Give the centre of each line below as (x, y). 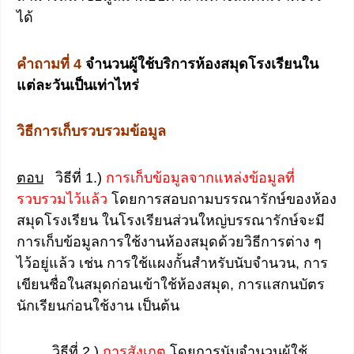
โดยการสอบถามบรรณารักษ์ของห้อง (222, 199)
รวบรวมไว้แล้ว (62, 199)
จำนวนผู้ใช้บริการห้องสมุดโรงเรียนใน (202, 64)
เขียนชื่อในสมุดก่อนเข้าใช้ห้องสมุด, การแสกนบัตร (171, 284)
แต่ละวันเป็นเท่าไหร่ (78, 85)
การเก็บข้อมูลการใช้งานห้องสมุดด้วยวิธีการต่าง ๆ (169, 241)
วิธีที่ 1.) (75, 177)
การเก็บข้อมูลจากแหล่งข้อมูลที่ (200, 177)
